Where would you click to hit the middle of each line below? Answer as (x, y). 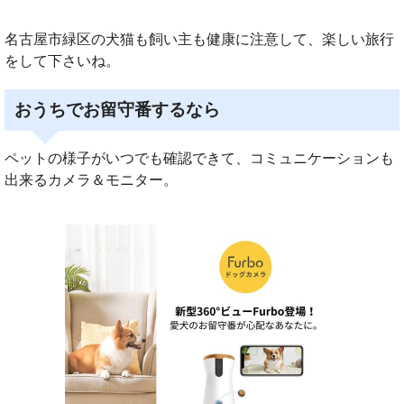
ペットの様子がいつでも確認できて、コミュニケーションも (199, 158)
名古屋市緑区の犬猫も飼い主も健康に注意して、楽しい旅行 (199, 39)
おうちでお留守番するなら (118, 109)
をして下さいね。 (62, 60)
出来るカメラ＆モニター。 (91, 179)
